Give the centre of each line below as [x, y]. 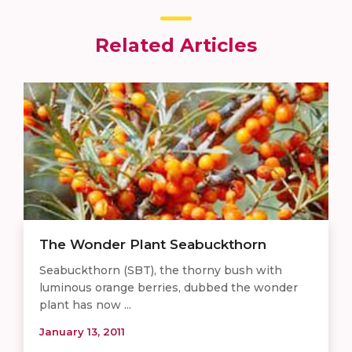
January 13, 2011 [82, 331]
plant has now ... [85, 304]
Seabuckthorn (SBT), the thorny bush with [161, 270]
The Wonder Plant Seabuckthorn [153, 244]
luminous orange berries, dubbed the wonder [169, 287]
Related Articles [176, 45]
